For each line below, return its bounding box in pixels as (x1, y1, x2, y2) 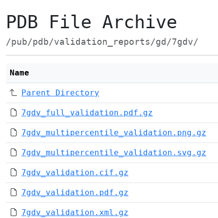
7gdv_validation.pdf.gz (21, 188, 128, 197)
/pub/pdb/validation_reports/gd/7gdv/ (6, 37, 199, 47)
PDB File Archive (6, 12, 177, 33)
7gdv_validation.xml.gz (21, 208, 128, 217)
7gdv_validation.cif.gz (21, 168, 128, 177)
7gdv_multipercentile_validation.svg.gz (21, 148, 206, 157)
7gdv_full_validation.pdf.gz (21, 108, 153, 117)
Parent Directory (21, 88, 99, 97)
